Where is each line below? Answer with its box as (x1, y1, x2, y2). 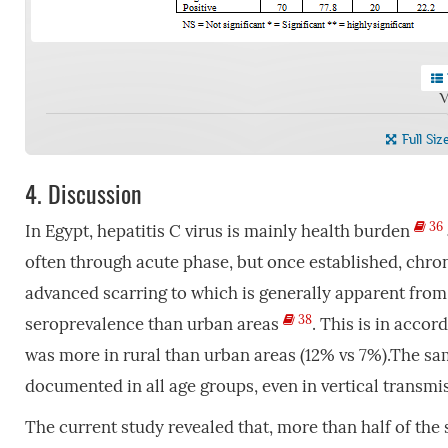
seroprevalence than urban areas (24, 313, 283, 335)
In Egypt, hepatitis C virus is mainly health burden (24, 220, 414, 242)
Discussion (41, 174, 142, 211)
